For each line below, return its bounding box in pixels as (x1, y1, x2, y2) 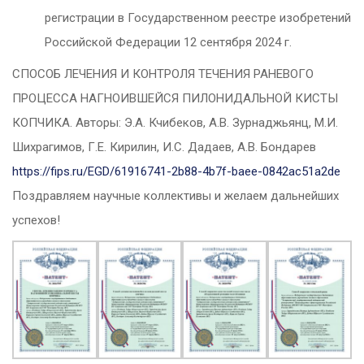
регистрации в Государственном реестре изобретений (45, 11, 351, 26)
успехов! (12, 213, 60, 228)
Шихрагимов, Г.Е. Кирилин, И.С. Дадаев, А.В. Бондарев (12, 140, 316, 155)
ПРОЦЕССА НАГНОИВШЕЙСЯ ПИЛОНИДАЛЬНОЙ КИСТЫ (12, 91, 338, 106)
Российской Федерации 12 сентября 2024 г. (45, 35, 292, 50)
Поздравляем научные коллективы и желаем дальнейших (12, 188, 339, 204)
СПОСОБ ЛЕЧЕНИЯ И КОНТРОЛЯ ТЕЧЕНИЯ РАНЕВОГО (12, 67, 314, 82)
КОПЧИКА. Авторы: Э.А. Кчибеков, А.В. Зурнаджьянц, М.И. (12, 115, 338, 131)
